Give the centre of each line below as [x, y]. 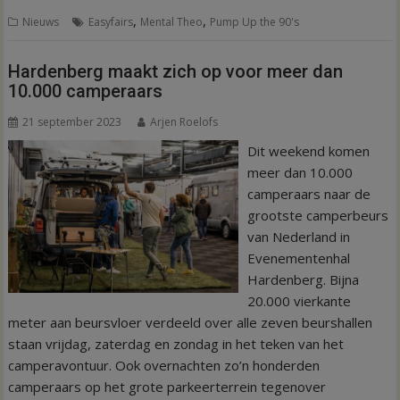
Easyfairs [111, 22]
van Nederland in [298, 236]
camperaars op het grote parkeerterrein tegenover [167, 386]
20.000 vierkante [299, 300]
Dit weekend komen [308, 150]
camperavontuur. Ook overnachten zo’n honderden [164, 365]
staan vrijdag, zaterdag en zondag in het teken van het [176, 343]
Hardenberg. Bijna [303, 279]
